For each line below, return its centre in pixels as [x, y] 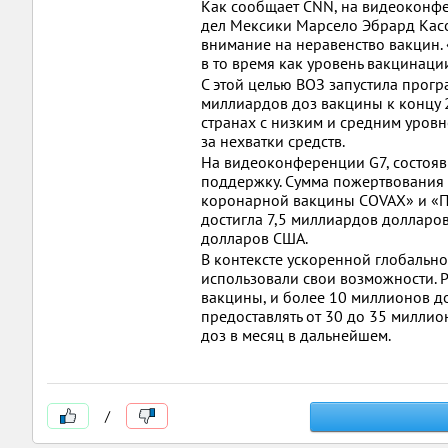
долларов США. [254, 238]
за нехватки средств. [273, 141]
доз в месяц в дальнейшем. [296, 335]
